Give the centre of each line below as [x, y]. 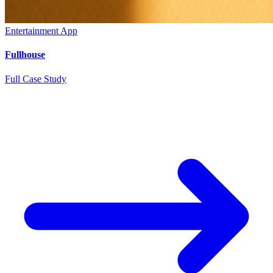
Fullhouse [25, 55]
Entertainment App [41, 31]
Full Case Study [36, 79]
